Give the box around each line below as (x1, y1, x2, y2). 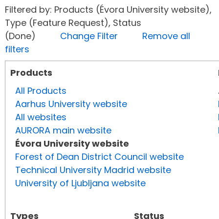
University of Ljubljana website (15, 177, 146, 190)
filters (5, 43, 29, 56)
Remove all (142, 30, 190, 43)
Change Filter (60, 30, 118, 43)
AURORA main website (15, 124, 111, 137)
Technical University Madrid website (15, 164, 171, 176)
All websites (15, 111, 66, 124)
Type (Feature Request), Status (5, 17, 141, 29)
